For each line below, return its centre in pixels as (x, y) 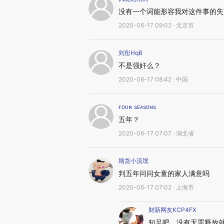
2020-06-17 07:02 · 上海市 (156, 187)
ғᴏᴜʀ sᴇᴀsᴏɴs (137, 107)
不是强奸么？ (139, 65)
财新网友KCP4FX (172, 210)
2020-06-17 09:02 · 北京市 (156, 25)
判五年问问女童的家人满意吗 (164, 173)
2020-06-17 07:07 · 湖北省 (156, 133)
